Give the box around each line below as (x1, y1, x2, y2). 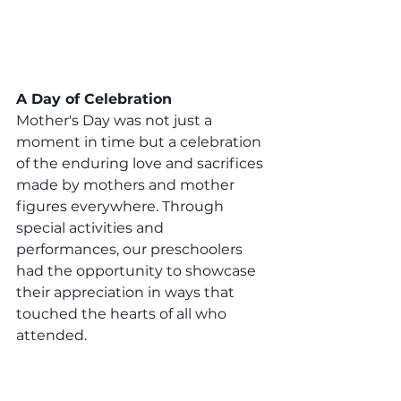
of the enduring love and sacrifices (16, 155, 267, 173)
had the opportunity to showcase (16, 262, 260, 280)
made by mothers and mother (16, 176, 238, 194)
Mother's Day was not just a (16, 112, 216, 130)
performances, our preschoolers (16, 241, 246, 259)
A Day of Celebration (16, 90, 172, 108)
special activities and (16, 219, 167, 237)
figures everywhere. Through (16, 198, 227, 216)
